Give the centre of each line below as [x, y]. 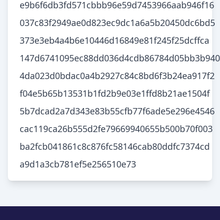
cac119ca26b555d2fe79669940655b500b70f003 [116, 129]
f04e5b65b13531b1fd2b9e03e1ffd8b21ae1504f [115, 93]
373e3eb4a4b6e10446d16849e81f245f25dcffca [114, 40]
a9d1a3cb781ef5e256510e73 [78, 164]
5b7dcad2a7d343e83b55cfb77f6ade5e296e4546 [117, 111]
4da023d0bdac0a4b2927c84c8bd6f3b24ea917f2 [117, 76]
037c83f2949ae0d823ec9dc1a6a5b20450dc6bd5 [117, 23]
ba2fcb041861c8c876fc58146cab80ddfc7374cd [115, 146]
